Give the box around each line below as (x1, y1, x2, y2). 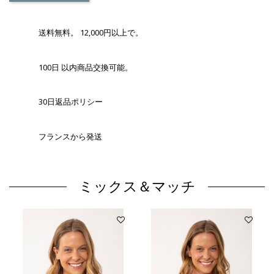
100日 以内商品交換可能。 (38, 61, 133, 73)
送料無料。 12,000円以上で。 (38, 27, 143, 39)
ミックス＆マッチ (78, 177, 196, 196)
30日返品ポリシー (38, 96, 103, 108)
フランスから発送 (38, 130, 102, 142)
